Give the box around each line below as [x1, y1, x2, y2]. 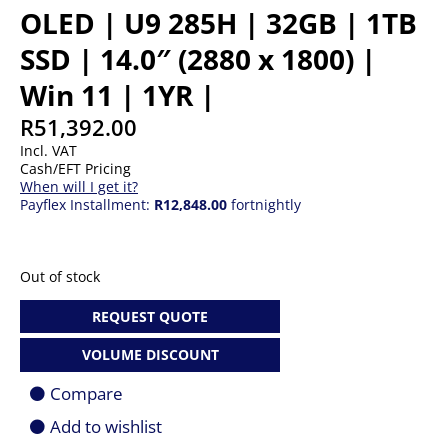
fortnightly [227, 195, 301, 214]
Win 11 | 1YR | [20, 76, 215, 114]
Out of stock [20, 267, 100, 286]
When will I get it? [20, 177, 138, 196]
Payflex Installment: [20, 195, 154, 214]
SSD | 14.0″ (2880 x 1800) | [20, 40, 376, 78]
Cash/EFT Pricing [20, 159, 131, 178]
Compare [50, 381, 123, 405]
